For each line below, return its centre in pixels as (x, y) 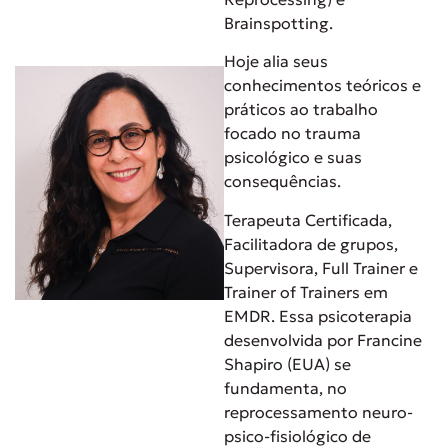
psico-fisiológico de (297, 435)
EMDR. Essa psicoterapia (318, 315)
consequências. (282, 181)
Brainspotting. (278, 23)
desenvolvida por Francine (323, 339)
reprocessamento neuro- (318, 411)
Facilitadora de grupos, (311, 243)
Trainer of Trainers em (306, 291)
